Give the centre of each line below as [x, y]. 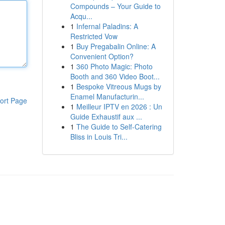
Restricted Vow [94, 36]
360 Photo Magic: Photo [114, 66]
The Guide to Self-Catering [119, 127]
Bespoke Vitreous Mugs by [119, 86]
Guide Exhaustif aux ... [106, 117]
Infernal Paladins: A [107, 26]
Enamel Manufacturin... [107, 96]
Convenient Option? [102, 56]
